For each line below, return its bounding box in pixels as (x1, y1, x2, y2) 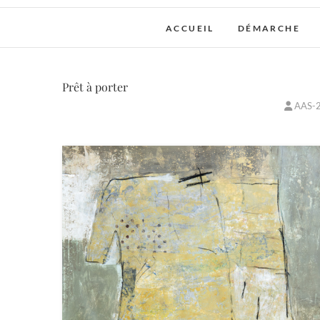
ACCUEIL (166, 22, 214, 34)
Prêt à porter (62, 79, 128, 94)
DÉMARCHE (237, 22, 301, 34)
